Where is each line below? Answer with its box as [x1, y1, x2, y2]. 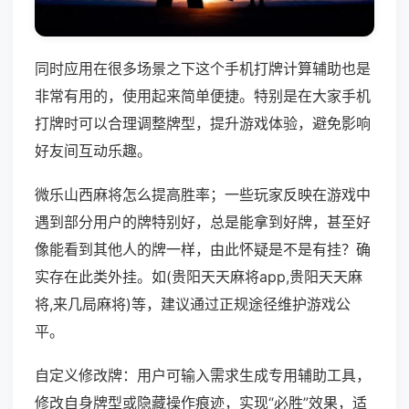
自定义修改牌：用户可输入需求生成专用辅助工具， [35, 366, 371, 385]
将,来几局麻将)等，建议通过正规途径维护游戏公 [35, 295, 351, 314]
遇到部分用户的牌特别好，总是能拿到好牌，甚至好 [35, 213, 371, 232]
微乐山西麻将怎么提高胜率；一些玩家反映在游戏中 [35, 185, 371, 204]
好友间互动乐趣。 [35, 142, 152, 161]
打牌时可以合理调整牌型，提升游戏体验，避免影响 [35, 114, 371, 133]
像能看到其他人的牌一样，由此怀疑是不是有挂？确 [35, 240, 371, 259]
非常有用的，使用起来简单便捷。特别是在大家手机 [35, 87, 371, 106]
